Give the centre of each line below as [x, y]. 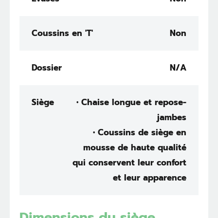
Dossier [47, 67]
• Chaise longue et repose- [131, 102]
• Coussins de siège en [140, 132]
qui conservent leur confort [129, 162]
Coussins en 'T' [62, 33]
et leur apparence [150, 177]
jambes [172, 117]
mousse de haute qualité [135, 147]
